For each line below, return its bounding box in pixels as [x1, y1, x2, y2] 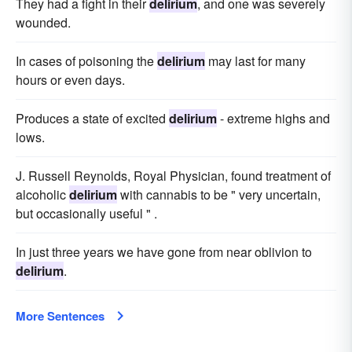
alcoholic [16, 185, 69, 203]
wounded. [16, 13, 71, 31]
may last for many [205, 51, 306, 70]
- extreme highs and [217, 108, 330, 127]
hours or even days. [16, 70, 125, 89]
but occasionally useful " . [16, 203, 157, 222]
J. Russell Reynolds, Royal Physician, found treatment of [16, 166, 331, 185]
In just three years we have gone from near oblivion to [16, 242, 312, 261]
